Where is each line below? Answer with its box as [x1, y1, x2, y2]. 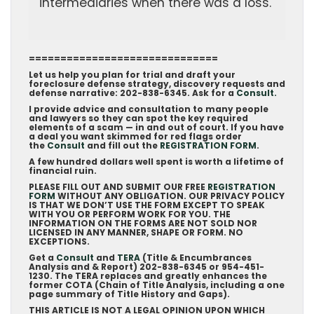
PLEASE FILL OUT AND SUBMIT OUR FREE [29, 181, 207, 193]
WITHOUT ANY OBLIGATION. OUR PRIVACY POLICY [57, 190, 285, 202]
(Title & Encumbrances [140, 252, 252, 264]
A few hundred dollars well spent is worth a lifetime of [29, 156, 284, 168]
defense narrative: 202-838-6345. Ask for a [29, 87, 236, 99]
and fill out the [87, 139, 160, 151]
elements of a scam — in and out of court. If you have [29, 121, 284, 133]
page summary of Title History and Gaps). [29, 288, 230, 300]
